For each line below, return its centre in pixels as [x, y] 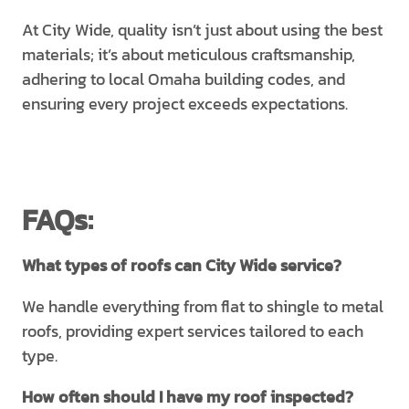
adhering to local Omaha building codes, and [184, 79]
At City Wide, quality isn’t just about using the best [202, 30]
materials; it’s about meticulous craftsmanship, [189, 54]
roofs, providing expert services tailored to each [193, 331]
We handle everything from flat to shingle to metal [203, 306]
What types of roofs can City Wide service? [182, 265]
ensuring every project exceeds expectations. [185, 104]
